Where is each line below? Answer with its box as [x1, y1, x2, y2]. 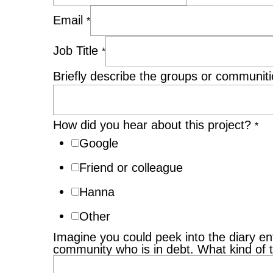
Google [79, 136, 118, 151]
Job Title [53, 44, 102, 58]
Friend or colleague [79, 161, 183, 175]
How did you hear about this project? [53, 118, 255, 132]
